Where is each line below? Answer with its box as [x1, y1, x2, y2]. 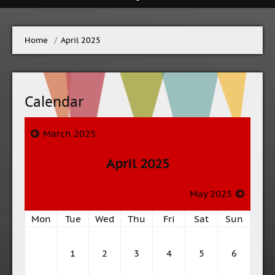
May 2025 [190, 188, 232, 199]
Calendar [25, 91, 84, 111]
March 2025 [43, 128, 96, 139]
